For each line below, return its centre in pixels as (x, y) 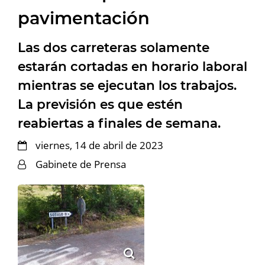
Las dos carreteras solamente (114, 47)
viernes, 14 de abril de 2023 (99, 145)
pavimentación (84, 18)
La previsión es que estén (100, 104)
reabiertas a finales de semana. (119, 123)
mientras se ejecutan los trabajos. (127, 85)
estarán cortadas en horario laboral (132, 66)
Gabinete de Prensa (81, 164)
